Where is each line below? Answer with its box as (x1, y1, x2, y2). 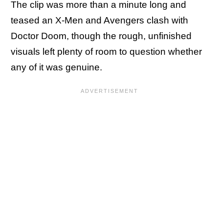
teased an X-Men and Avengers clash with (11, 15, 188, 25)
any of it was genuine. (11, 62, 102, 72)
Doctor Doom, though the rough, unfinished (11, 31, 192, 41)
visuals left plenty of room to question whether (11, 46, 202, 57)
